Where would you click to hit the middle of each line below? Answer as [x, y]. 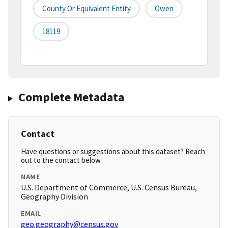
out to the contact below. [61, 160]
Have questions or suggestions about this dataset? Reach [113, 152]
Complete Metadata [71, 97]
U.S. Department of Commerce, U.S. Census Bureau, [109, 188]
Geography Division [54, 197]
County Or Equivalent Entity [87, 9]
